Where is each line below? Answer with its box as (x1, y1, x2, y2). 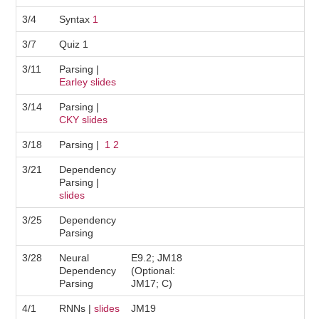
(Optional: (131, 265, 176, 276)
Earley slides (59, 76, 117, 88)
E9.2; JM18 (131, 252, 183, 263)
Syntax (59, 14, 93, 25)
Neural (59, 252, 90, 263)
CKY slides (59, 114, 108, 125)
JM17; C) (131, 278, 173, 289)
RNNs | (59, 303, 95, 314)
